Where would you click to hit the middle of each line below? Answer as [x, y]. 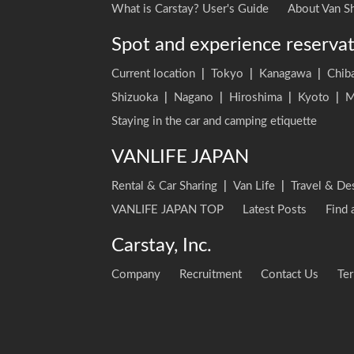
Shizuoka [135, 98]
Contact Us [290, 275]
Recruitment [211, 275]
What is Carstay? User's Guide [190, 9]
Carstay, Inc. [162, 246]
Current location [153, 74]
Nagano [194, 98]
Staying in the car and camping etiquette [214, 121]
